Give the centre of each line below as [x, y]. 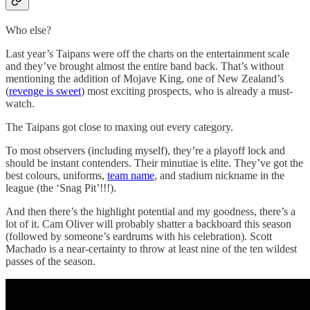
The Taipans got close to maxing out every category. [119, 127]
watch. [20, 103]
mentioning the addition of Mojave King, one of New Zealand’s [145, 78]
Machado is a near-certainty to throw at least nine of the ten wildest [151, 248]
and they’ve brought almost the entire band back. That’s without [145, 66]
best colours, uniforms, [56, 175]
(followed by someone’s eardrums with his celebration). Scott [139, 236]
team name [131, 175]
